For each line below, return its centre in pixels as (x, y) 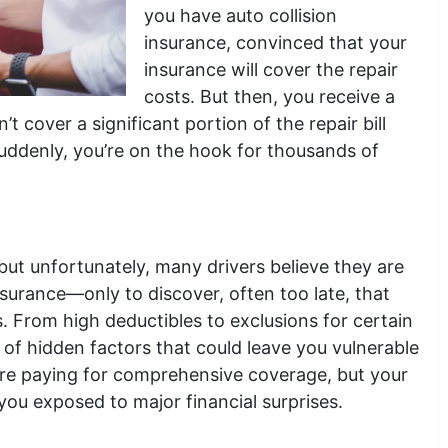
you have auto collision (240, 15)
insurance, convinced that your (275, 42)
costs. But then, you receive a (269, 96)
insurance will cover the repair (271, 69)
